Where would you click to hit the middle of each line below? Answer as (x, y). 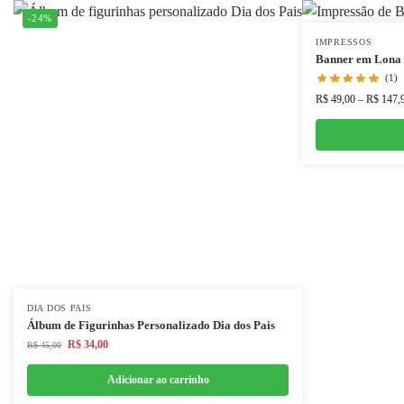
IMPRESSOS (344, 42)
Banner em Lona (358, 59)
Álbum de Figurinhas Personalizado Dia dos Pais (151, 325)
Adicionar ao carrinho (158, 380)
